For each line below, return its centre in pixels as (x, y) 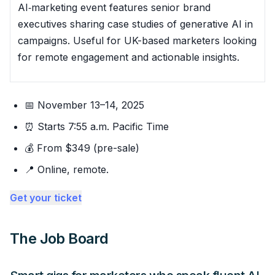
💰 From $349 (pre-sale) (82, 148)
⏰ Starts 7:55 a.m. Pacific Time (97, 126)
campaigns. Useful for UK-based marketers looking (137, 40)
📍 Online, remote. (67, 169)
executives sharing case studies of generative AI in (135, 24)
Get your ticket (46, 197)
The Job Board (59, 238)
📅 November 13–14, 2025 (84, 105)
